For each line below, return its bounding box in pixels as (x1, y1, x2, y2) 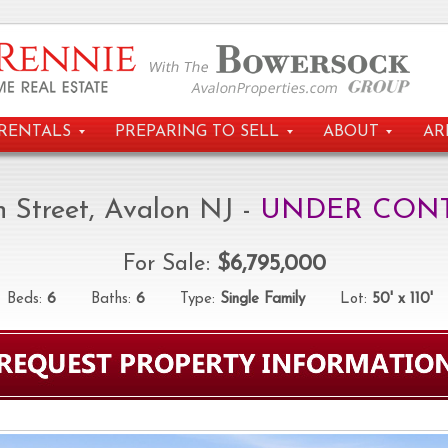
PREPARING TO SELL (115, 124, 279, 140)
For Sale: (122, 252, 217, 276)
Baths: (55, 291, 136, 307)
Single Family (219, 291, 305, 307)
